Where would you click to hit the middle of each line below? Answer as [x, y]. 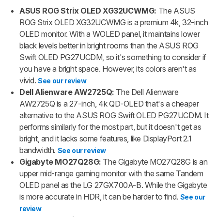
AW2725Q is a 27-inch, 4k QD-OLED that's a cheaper [109, 104]
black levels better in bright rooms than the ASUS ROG [109, 46]
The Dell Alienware [147, 92]
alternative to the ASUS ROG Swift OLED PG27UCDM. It [114, 115]
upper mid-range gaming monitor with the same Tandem [111, 173]
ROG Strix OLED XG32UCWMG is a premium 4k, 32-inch [114, 22]
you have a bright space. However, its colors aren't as [108, 69]
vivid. [28, 80]
